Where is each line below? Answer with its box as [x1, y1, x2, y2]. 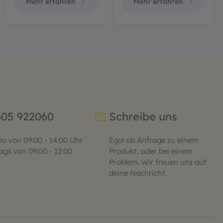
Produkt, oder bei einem [109, 146, 193, 156]
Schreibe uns [109, 110, 177, 124]
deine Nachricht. [109, 168, 167, 178]
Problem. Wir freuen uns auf [109, 157, 207, 167]
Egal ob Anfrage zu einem [109, 135, 199, 145]
